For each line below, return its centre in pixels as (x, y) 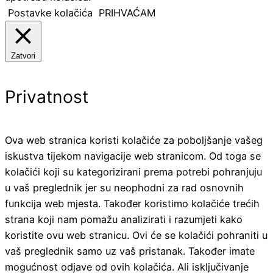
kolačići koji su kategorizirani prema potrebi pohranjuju (133, 172)
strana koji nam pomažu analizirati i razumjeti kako (124, 219)
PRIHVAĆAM (127, 13)
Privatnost (47, 97)
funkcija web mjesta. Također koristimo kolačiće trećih (132, 203)
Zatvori (23, 56)
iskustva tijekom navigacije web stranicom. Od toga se (133, 156)
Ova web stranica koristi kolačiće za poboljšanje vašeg (134, 140)
